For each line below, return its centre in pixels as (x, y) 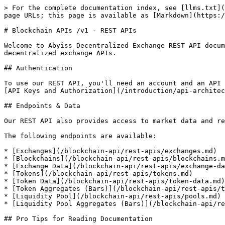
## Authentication (38, 68)
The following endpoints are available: (80, 136)
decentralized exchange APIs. (60, 53)
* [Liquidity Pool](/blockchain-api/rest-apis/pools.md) (113, 196)
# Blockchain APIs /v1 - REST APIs (70, 30)
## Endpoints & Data (42, 106)
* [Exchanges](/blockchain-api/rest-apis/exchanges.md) (110, 151)
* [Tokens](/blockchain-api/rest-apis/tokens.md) (98, 174)
